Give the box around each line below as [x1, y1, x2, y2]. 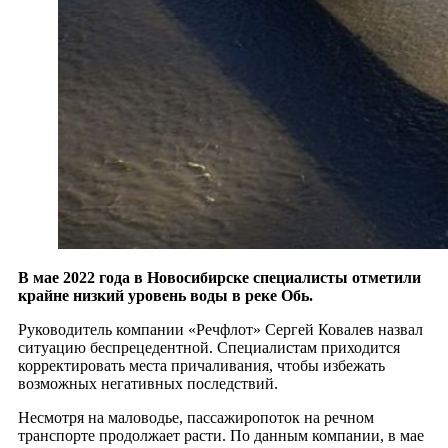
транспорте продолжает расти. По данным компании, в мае [18, 427, 424, 445]
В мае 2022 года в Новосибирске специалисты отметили [18, 269, 421, 287]
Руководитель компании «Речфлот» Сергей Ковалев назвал [18, 321, 423, 339]
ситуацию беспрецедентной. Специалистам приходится [18, 339, 400, 357]
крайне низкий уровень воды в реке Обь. [18, 287, 313, 305]
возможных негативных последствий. [18, 375, 278, 393]
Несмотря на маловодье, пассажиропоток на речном [18, 409, 374, 427]
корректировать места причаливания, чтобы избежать [18, 357, 385, 375]
